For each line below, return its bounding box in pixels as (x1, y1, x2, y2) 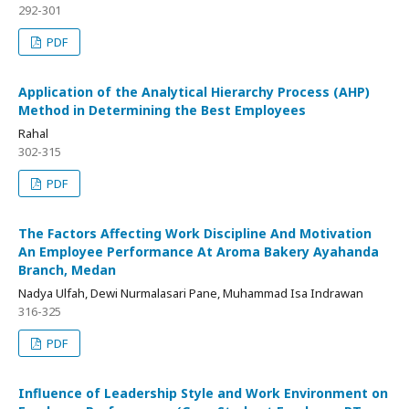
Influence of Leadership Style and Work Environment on (18, 384, 388, 403)
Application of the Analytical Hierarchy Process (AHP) (18, 83, 370, 101)
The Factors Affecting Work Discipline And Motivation (18, 225, 372, 243)
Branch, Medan (18, 261, 116, 279)
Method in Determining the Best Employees (18, 101, 306, 120)
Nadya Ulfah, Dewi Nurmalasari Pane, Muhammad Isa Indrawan (18, 285, 363, 302)
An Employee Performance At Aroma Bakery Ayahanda (18, 243, 379, 261)
